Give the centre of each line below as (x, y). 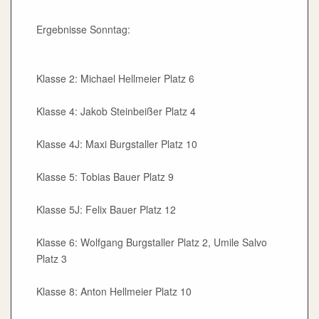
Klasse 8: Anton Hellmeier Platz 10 (114, 292)
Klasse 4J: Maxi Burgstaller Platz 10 (117, 144)
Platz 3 (52, 259)
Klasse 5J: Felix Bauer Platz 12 (106, 210)
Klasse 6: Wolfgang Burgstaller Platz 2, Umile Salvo (152, 242)
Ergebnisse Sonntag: (83, 30)
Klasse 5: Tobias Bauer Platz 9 (105, 177)
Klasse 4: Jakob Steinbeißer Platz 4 (116, 111)
